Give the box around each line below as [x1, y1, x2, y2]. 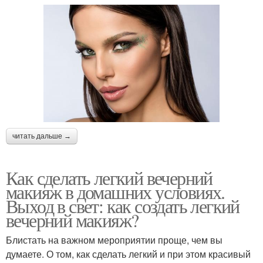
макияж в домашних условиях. [6, 178, 225, 204]
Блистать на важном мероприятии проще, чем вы [6, 232, 222, 247]
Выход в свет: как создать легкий [6, 193, 240, 218]
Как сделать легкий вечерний [6, 164, 213, 190]
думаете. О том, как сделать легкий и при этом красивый [6, 247, 251, 261]
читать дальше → [12, 131, 71, 140]
